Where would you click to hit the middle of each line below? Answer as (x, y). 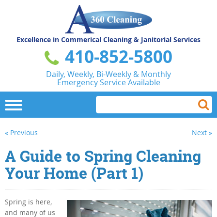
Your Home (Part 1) (74, 173)
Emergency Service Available (108, 82)
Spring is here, (28, 201)
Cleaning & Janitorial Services (151, 39)
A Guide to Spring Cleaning (103, 156)
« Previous (21, 132)
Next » (202, 132)
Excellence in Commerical (59, 39)
